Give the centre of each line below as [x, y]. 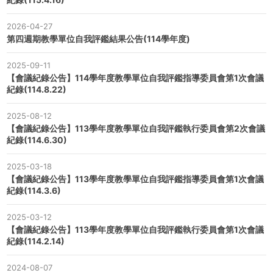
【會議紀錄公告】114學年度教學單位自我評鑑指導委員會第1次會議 [135, 78]
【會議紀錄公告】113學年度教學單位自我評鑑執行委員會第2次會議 [136, 129]
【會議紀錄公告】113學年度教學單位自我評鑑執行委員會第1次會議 [135, 230]
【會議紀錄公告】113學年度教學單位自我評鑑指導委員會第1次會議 [135, 179]
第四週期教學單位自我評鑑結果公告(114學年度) [98, 39]
